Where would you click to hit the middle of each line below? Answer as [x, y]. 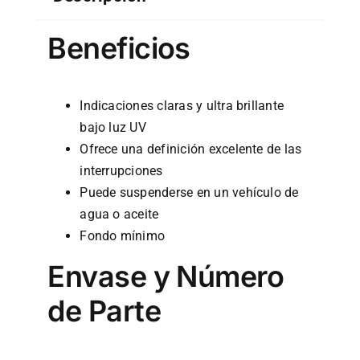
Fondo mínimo [123, 235]
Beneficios [119, 48]
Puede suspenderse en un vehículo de [189, 192]
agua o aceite [119, 214]
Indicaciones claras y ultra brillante [182, 105]
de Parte [104, 311]
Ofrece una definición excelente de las [191, 149]
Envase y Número [166, 276]
